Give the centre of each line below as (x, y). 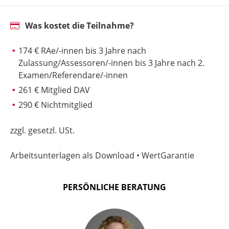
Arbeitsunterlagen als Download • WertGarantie (102, 156)
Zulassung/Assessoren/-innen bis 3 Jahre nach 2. (111, 63)
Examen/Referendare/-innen (73, 75)
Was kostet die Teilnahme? (78, 25)
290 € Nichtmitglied (55, 105)
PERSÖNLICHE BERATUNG (114, 187)
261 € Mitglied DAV (54, 90)
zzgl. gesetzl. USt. (42, 130)
